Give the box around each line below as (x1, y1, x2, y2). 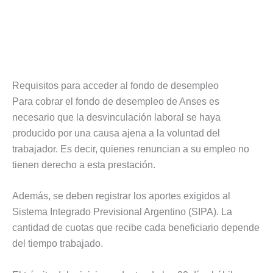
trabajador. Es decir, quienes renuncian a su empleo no (12, 143, 249, 154)
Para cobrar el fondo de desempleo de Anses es (12, 96, 219, 107)
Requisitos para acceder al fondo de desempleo (12, 80, 219, 91)
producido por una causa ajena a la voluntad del (12, 127, 220, 138)
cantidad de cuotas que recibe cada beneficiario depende (12, 222, 260, 233)
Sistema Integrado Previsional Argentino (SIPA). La (12, 207, 232, 218)
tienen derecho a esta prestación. (12, 159, 155, 170)
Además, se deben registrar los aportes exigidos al (12, 191, 230, 202)
